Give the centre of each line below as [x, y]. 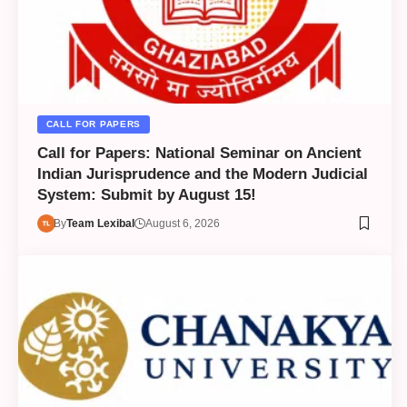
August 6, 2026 [183, 223]
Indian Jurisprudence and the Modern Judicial [202, 174]
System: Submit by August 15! [146, 194]
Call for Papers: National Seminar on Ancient [199, 153]
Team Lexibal [101, 223]
